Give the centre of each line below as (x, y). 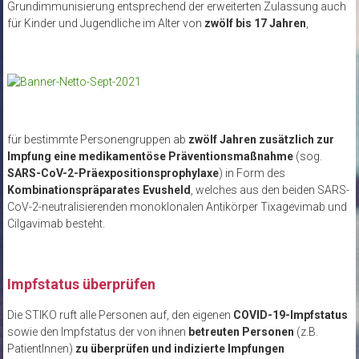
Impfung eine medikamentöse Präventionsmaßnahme (150, 157)
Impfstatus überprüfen (81, 284)
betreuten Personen (240, 332)
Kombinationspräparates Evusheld (99, 190)
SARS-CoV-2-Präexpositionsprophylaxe (113, 173)
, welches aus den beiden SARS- (270, 190)
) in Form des (252, 173)
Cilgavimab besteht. (56, 224)
